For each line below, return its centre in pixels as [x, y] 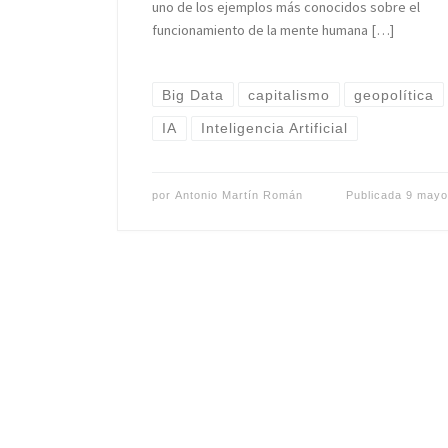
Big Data [192, 94]
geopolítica [394, 94]
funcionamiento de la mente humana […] [272, 30]
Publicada [375, 195]
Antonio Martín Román [238, 195]
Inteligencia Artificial [275, 128]
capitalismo [289, 94]
